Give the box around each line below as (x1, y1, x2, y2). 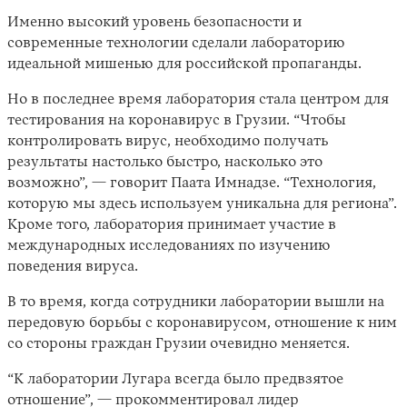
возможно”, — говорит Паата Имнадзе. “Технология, (7, 176, 376, 192)
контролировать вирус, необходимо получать (7, 134, 328, 150)
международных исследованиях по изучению (7, 239, 331, 254)
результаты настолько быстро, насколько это (7, 155, 323, 171)
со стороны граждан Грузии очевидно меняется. (7, 337, 353, 352)
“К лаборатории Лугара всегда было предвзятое (7, 372, 343, 388)
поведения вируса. (7, 260, 142, 275)
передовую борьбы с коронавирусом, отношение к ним (7, 316, 397, 332)
